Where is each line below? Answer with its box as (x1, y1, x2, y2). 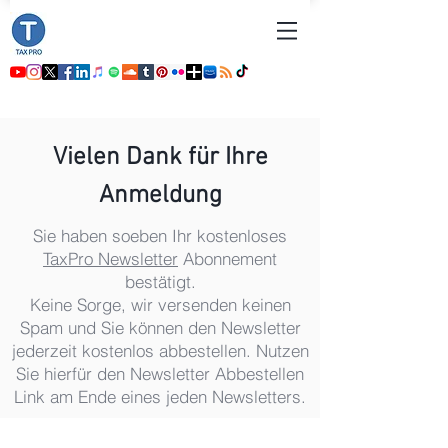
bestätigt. (124, 271, 196, 292)
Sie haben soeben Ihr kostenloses (33, 225, 287, 246)
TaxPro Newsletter (43, 248, 178, 269)
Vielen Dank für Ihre (52, 143, 268, 173)
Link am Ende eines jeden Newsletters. (14, 386, 306, 407)
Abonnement (178, 248, 277, 269)
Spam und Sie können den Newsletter (19, 317, 301, 338)
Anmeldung (98, 181, 222, 211)
